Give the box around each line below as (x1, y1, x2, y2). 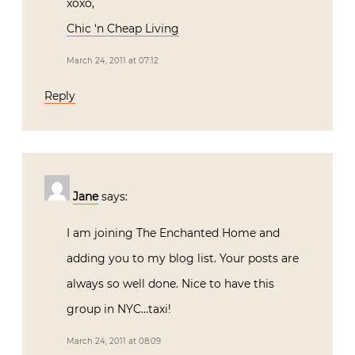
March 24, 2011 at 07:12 (67, 55, 158, 66)
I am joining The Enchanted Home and (67, 225, 280, 240)
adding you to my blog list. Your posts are (67, 250, 299, 265)
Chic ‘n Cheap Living (67, 21, 179, 36)
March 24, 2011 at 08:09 (67, 335, 161, 346)
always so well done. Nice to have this (67, 276, 274, 291)
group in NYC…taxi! (67, 301, 171, 316)
